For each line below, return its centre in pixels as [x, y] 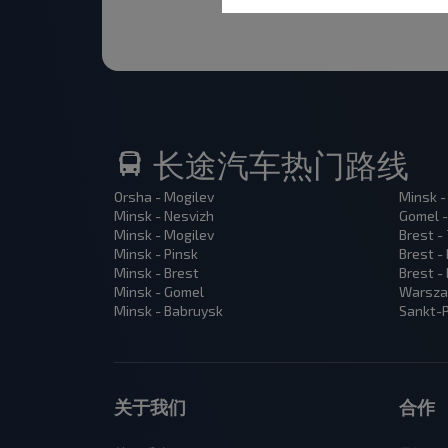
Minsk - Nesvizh [164, 216]
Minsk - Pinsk [156, 254]
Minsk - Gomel [159, 292]
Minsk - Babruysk [168, 311]
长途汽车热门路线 [277, 165]
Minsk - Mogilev [164, 235]
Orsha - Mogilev [164, 197]
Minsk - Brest [156, 273]
